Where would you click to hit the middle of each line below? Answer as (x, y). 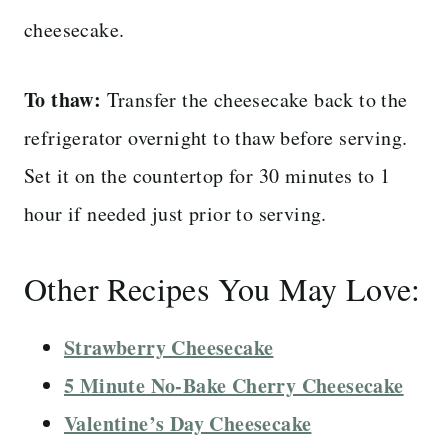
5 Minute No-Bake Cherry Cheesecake (234, 385)
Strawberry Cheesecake (169, 347)
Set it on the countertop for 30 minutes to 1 (207, 175)
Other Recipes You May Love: (222, 288)
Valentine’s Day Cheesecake (188, 423)
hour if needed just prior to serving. (175, 213)
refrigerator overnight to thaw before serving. (216, 137)
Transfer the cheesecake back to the (254, 99)
